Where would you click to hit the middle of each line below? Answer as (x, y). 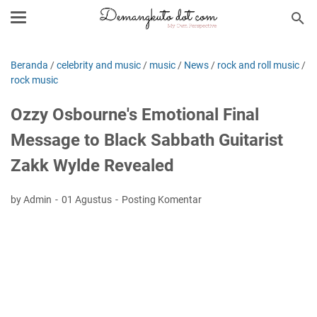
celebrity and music (99, 65)
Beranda (29, 65)
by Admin (32, 200)
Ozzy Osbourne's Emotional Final (135, 115)
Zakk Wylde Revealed (92, 166)
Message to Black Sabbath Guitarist (147, 140)
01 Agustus (88, 200)
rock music (34, 80)
